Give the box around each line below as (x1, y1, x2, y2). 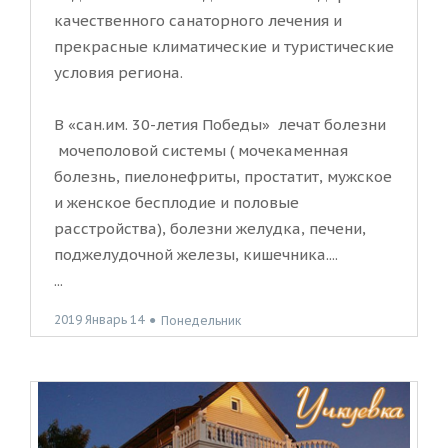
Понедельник (161, 312, 241, 328)
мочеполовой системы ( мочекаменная (54, 141, 348, 161)
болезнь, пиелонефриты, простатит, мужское (54, 167, 392, 187)
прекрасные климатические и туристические (54, 37, 394, 57)
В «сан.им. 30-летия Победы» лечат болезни (54, 115, 386, 135)
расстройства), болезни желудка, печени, (54, 219, 366, 239)
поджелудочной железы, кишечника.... (54, 245, 338, 265)
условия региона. (54, 63, 183, 83)
